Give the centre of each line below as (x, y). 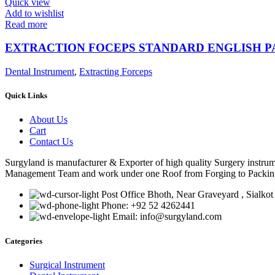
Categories (24, 241)
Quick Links (26, 96)
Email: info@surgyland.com (167, 217)
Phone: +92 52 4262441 (148, 206)
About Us (48, 120)
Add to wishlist (34, 13)
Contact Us (51, 142)
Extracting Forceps (116, 72)
